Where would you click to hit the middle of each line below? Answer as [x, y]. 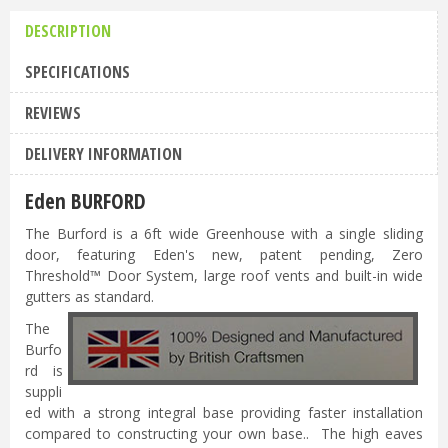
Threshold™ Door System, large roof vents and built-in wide [224, 276]
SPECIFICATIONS [77, 72]
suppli [43, 391]
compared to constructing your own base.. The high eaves [224, 433]
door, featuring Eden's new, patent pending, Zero [224, 255]
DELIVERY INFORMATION [103, 154]
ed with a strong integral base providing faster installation [224, 412]
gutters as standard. [89, 297]
